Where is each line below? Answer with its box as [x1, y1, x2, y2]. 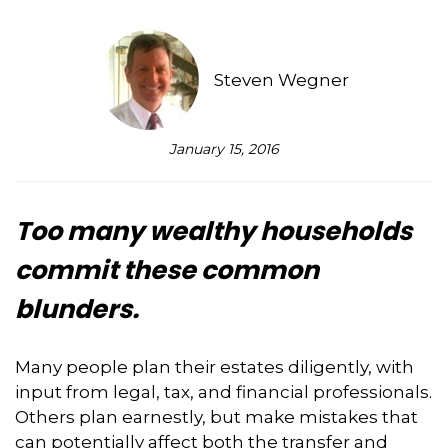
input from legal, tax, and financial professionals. [15, 381, 432, 402]
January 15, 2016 [169, 140, 279, 158]
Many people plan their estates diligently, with [15, 356, 414, 377]
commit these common [15, 252, 319, 288]
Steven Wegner [214, 70, 349, 90]
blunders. [15, 291, 139, 327]
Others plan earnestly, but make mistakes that [15, 406, 418, 427]
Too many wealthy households [15, 213, 412, 249]
